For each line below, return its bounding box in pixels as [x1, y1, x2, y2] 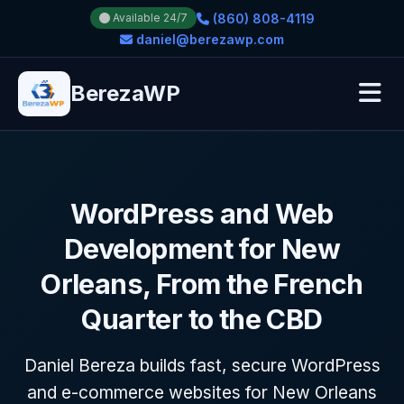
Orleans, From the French [41, 268, 363, 300]
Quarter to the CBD [81, 303, 323, 335]
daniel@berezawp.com [133, 32, 284, 47]
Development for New [63, 233, 341, 265]
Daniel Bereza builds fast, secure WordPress [23, 354, 381, 376]
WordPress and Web [70, 197, 334, 230]
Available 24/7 [109, 11, 188, 24]
